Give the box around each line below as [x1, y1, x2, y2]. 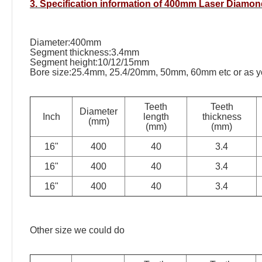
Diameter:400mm [30, 37, 101, 47]
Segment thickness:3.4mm [30, 47, 139, 57]
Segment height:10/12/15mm [30, 57, 149, 67]
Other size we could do [30, 225, 125, 235]
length [143, 112, 169, 122]
